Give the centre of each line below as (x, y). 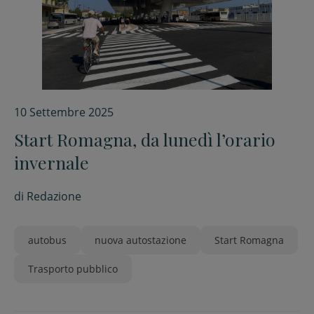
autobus (47, 240)
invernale (52, 162)
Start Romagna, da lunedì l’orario (145, 139)
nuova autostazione (141, 240)
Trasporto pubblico (73, 269)
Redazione (54, 196)
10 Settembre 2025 (64, 112)
